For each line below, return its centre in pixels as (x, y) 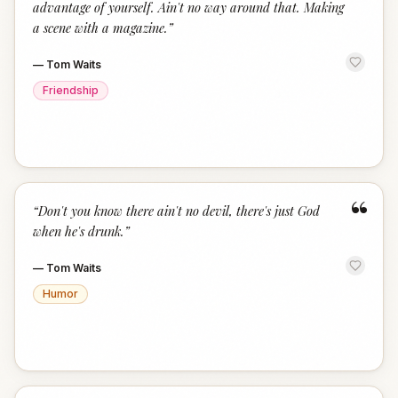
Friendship (71, 90)
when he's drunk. (79, 231)
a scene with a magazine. (100, 28)
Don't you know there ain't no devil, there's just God (179, 211)
